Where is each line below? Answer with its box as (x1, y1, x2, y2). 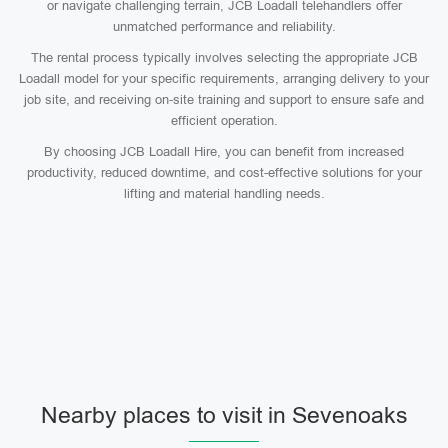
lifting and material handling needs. (123, 186, 325, 201)
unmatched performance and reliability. (112, 19, 336, 34)
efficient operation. (170, 113, 278, 128)
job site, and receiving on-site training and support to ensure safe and (24, 92, 424, 107)
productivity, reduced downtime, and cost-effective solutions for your (26, 165, 422, 180)
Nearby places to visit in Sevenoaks (40, 402, 408, 428)
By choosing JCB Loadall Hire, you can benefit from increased (44, 144, 404, 159)
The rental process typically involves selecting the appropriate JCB (30, 50, 418, 65)
